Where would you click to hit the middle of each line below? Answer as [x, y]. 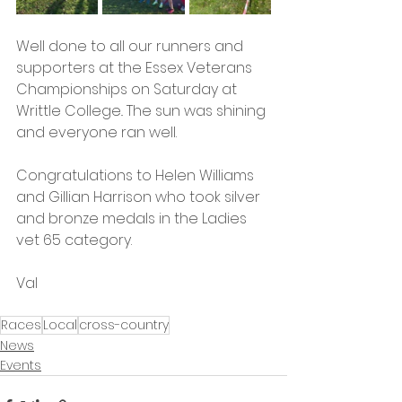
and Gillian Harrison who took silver [140, 197]
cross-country [124, 325]
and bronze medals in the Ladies [133, 219]
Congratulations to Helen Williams [137, 176]
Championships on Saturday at [128, 90]
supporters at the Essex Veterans [136, 68]
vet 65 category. [76, 240]
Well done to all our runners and [131, 47]
